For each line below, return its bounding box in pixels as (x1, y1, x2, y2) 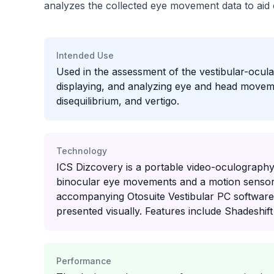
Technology (56, 146, 107, 156)
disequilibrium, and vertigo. (56, 95, 179, 107)
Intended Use (56, 50, 114, 61)
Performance (56, 256, 111, 266)
